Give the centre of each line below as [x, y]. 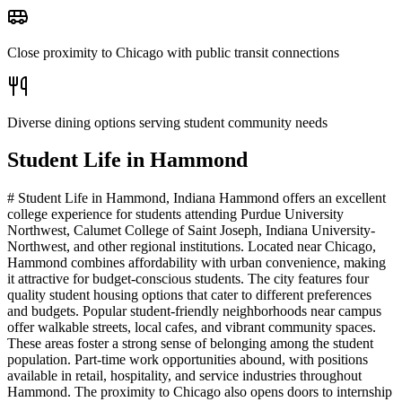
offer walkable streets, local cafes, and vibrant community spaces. [192, 328]
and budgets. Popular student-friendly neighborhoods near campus [194, 311]
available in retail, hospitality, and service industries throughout [184, 376]
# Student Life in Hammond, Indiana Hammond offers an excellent [197, 198]
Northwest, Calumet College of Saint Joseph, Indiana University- [191, 231]
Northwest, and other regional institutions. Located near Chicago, [192, 247]
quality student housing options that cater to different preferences [189, 295]
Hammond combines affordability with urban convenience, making [197, 263]
